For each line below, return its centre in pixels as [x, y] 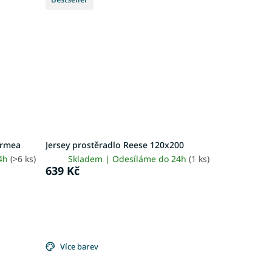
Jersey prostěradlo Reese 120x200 [114, 144]
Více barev [79, 247]
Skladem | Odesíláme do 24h [128, 158]
